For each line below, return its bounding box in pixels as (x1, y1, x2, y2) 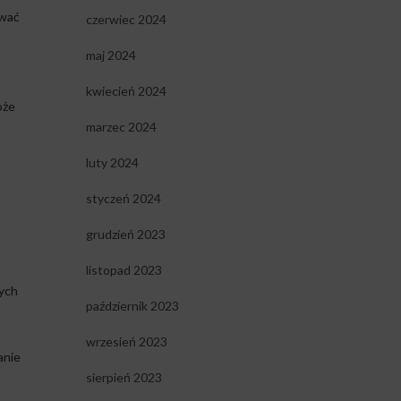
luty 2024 (85, 155, 139, 170)
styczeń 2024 (85, 191, 161, 206)
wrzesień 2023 (85, 334, 167, 349)
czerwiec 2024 (85, 12, 166, 27)
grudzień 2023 (85, 226, 166, 242)
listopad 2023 (85, 262, 162, 277)
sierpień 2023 (85, 370, 162, 385)
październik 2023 (85, 298, 179, 313)
